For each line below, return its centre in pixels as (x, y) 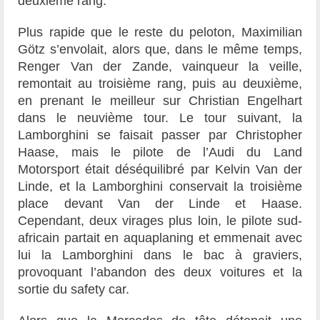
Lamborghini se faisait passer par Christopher (160, 135)
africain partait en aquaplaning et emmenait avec (160, 238)
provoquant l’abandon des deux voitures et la (160, 272)
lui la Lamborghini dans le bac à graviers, (160, 255)
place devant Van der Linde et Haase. (160, 204)
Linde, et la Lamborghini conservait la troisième (160, 187)
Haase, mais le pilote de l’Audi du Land (160, 152)
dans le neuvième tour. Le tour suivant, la (160, 118)
